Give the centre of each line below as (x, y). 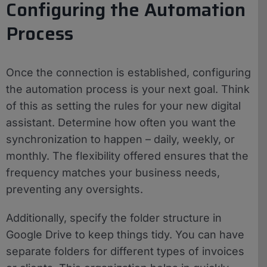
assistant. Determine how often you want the (121, 122)
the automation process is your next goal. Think (128, 89)
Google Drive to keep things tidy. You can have (125, 234)
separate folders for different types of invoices (125, 251)
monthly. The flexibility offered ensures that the (127, 156)
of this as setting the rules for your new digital (123, 105)
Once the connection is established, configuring (128, 72)
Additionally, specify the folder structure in (114, 218)
